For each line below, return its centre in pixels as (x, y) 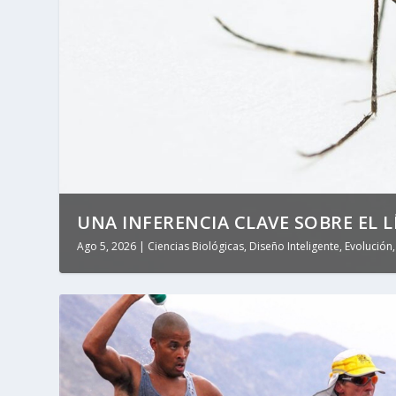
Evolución (369, 246)
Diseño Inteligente (295, 246)
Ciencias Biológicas (196, 246)
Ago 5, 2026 (107, 246)
